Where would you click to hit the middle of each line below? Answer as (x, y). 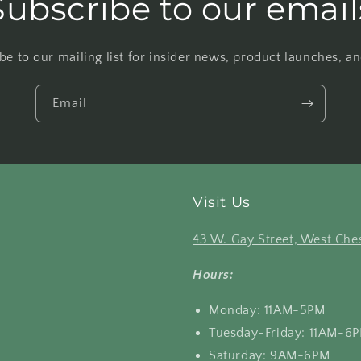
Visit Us (222, 202)
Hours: (213, 275)
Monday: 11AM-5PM (267, 310)
